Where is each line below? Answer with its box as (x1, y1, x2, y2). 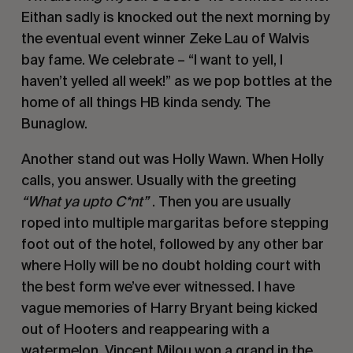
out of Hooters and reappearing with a (20, 320, 269, 337)
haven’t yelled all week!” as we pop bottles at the (20, 72, 332, 89)
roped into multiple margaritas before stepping (20, 214, 329, 231)
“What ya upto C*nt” (20, 192, 149, 210)
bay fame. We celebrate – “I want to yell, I (20, 50, 283, 68)
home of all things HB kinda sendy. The (20, 93, 270, 110)
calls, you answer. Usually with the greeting (20, 171, 296, 188)
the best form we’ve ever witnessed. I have (20, 277, 295, 295)
